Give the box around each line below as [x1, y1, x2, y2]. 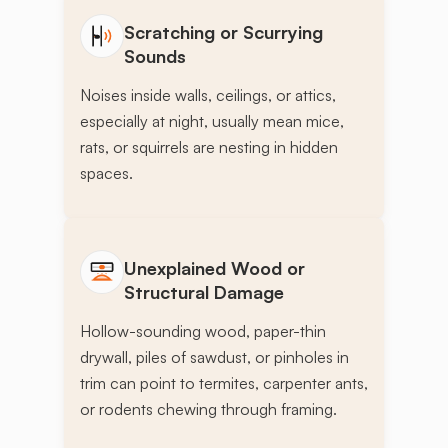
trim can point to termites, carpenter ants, [80, 373, 368, 394]
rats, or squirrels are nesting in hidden [80, 137, 338, 158]
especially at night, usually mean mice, [80, 111, 344, 132]
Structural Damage [124, 281, 284, 304]
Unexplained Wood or [124, 257, 305, 280]
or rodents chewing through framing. [80, 399, 337, 420]
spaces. [80, 163, 133, 184]
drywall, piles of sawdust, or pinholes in [80, 347, 349, 368]
